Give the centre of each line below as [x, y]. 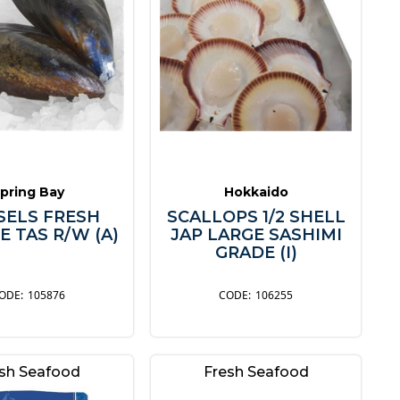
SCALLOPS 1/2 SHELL [256, 217]
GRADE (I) [256, 253]
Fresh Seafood [256, 371]
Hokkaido [256, 192]
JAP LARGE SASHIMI [256, 235]
